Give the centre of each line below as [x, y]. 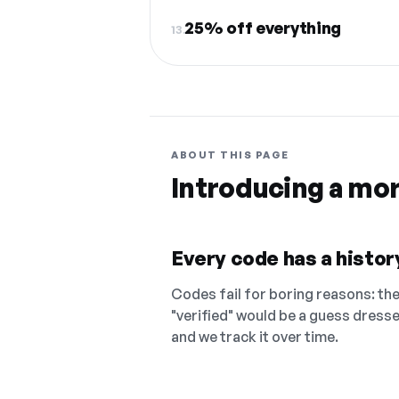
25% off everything [263, 28]
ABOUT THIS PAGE [230, 155]
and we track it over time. [255, 337]
